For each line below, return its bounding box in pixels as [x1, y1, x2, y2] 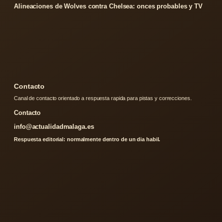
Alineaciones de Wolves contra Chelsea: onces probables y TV [14, 2, 203, 10]
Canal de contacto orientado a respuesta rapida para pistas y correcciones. [14, 95, 192, 102]
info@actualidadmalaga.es [14, 123, 94, 131]
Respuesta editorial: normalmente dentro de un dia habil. [14, 136, 161, 143]
